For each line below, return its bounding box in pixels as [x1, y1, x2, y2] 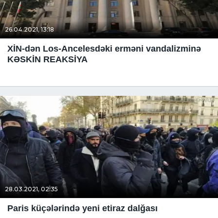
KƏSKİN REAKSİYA [7, 54, 88, 64]
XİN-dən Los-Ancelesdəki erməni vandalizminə [7, 44, 201, 54]
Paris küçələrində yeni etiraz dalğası [7, 203, 158, 213]
